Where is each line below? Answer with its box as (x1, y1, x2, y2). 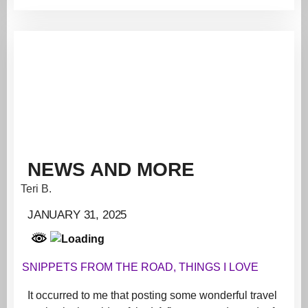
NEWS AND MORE (27, 158, 195, 180)
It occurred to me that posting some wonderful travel (27, 289, 277, 301)
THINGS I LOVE (179, 261, 258, 273)
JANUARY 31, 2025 (27, 208, 127, 221)
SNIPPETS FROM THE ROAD (22, 261, 173, 273)
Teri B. (21, 182, 52, 195)
